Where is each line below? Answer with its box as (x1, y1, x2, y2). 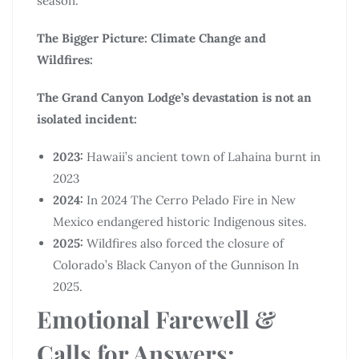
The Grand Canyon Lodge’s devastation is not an (37, 89, 312, 105)
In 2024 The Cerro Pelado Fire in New (87, 192, 296, 208)
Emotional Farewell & (37, 302, 276, 334)
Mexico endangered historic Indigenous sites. (53, 213, 307, 229)
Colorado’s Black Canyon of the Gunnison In (53, 256, 299, 272)
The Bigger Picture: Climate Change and (37, 30, 266, 46)
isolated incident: (37, 111, 137, 127)
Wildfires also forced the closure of (87, 235, 284, 251)
